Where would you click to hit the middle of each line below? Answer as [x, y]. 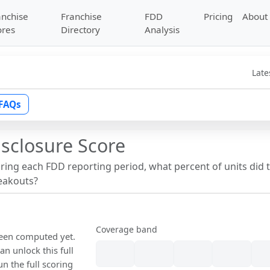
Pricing [218, 16]
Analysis [162, 30]
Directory [80, 30]
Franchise [81, 16]
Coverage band [127, 230]
